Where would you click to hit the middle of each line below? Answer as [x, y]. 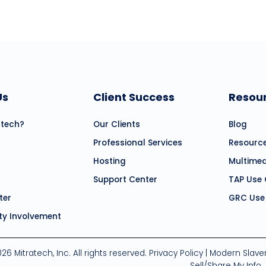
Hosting [110, 161]
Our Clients [117, 124]
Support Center [125, 179]
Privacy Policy [176, 253]
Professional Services [138, 142]
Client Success [134, 97]
